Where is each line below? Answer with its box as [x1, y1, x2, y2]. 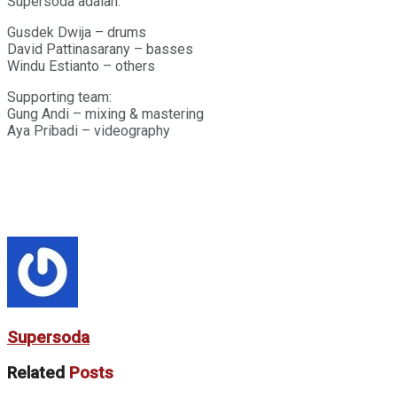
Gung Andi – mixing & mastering [7, 105, 204, 122]
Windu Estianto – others [7, 57, 155, 74]
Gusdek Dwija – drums [7, 23, 146, 41]
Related [7, 363, 65, 384]
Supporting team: [7, 88, 112, 105]
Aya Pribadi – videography [7, 121, 170, 139]
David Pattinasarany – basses [7, 40, 193, 58]
